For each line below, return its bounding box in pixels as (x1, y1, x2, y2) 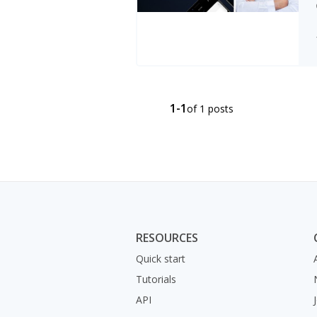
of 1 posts (187, 102, 234, 115)
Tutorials (136, 272, 176, 286)
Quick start (136, 252, 185, 265)
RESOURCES (136, 230, 198, 246)
